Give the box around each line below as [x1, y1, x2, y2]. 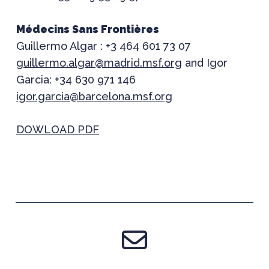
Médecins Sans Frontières [16, 23, 159, 35]
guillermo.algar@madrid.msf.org [16, 56, 182, 69]
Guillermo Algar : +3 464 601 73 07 [16, 40, 191, 52]
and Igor [181, 56, 228, 69]
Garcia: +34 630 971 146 [16, 73, 136, 86]
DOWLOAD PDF [16, 123, 99, 136]
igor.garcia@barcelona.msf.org [16, 90, 172, 103]
